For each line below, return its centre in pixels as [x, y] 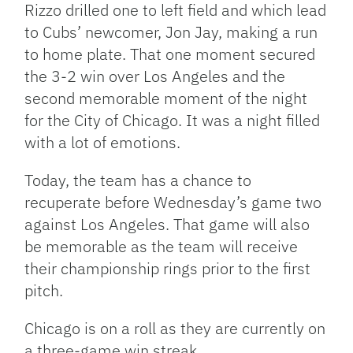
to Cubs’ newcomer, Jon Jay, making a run [171, 32]
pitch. [44, 291]
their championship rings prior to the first [168, 269]
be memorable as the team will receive [162, 247]
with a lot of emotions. [103, 143]
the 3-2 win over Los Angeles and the [155, 76]
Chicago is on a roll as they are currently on [175, 329]
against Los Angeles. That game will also [167, 225]
